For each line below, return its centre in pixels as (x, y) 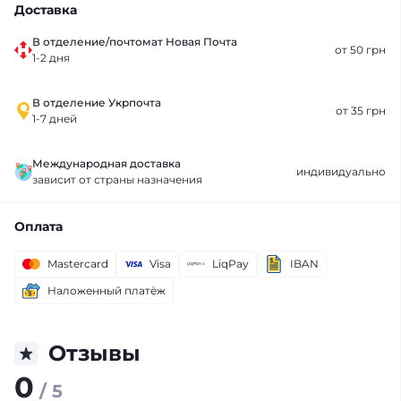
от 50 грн (360, 50)
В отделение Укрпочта (97, 102)
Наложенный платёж (107, 290)
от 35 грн (361, 111)
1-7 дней (55, 119)
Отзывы (94, 353)
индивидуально (341, 171)
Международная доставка (107, 163)
